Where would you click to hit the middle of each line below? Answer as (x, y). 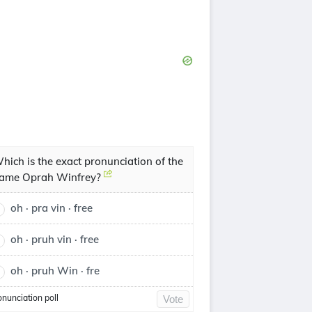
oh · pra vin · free (52, 208)
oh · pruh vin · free (55, 239)
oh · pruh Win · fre (55, 271)
